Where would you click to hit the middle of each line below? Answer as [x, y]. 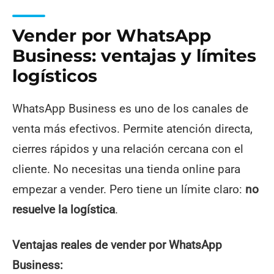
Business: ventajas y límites [134, 56]
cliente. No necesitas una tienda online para [126, 169]
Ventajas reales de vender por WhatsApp [117, 245]
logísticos [55, 76]
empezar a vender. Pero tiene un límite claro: [129, 189]
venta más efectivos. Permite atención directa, [132, 129]
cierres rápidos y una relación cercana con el [128, 149]
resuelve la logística [64, 209]
